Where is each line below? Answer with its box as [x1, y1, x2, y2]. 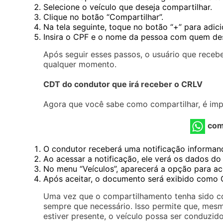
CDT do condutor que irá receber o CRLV [43, 79, 203, 89]
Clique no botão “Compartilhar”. [43, 11, 163, 22]
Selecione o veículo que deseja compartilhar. [43, 1, 212, 12]
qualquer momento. [43, 59, 116, 69]
